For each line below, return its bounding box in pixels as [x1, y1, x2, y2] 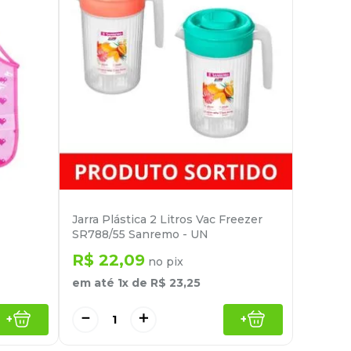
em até [72, 275, 118, 290]
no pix [145, 254, 183, 269]
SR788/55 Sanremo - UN [72, 226, 208, 241]
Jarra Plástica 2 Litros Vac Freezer [72, 212, 262, 226]
